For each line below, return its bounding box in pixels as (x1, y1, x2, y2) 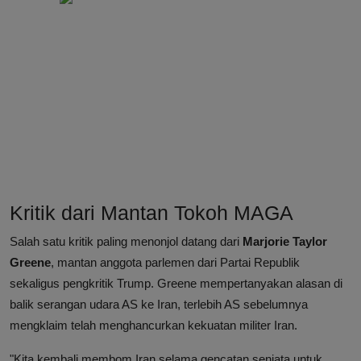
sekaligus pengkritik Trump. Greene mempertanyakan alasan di (10, 276, 342, 291)
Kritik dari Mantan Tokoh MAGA (10, 201, 293, 225)
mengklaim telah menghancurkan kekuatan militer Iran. (10, 318, 297, 333)
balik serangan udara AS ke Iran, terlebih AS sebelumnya (10, 297, 308, 312)
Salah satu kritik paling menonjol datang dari (10, 234, 243, 249)
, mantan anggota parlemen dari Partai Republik (51, 255, 300, 270)
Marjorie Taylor (243, 234, 327, 249)
